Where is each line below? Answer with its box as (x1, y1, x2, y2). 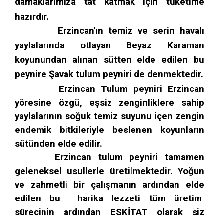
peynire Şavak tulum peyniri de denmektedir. (15, 69, 203, 80)
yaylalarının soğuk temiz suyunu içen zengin (15, 110, 204, 122)
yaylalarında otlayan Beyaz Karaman (15, 40, 204, 51)
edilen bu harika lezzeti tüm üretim (15, 193, 204, 204)
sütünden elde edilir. (15, 138, 109, 149)
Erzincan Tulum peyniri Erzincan (15, 83, 204, 94)
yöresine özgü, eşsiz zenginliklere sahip (15, 97, 204, 108)
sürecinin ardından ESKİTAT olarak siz (15, 206, 204, 218)
